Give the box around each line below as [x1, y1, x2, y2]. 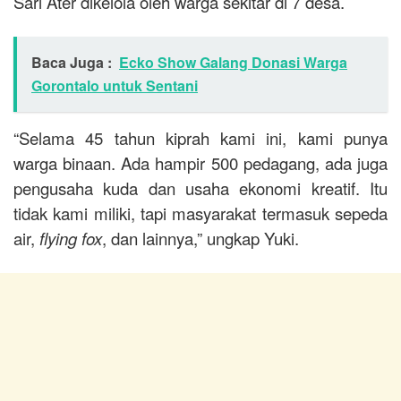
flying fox [39, 226, 102, 251]
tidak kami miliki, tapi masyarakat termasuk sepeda [13, 201, 388, 226]
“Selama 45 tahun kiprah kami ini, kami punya [13, 126, 388, 150]
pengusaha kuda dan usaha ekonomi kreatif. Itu [13, 176, 388, 200]
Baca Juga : [31, 52, 112, 73]
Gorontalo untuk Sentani [31, 75, 198, 97]
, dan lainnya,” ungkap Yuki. [102, 226, 299, 251]
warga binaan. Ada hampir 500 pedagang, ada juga [13, 151, 388, 175]
